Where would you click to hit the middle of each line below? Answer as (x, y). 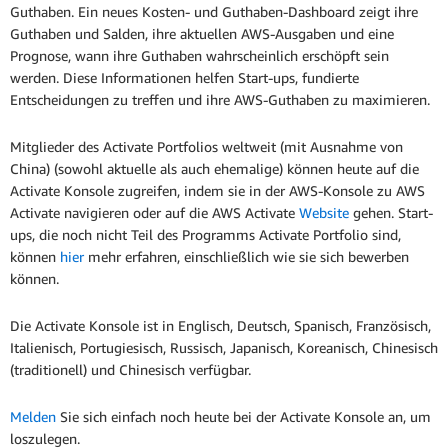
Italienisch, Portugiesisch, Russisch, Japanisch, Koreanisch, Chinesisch (224, 348)
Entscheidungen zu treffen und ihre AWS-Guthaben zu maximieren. (220, 100)
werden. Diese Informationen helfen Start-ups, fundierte (184, 78)
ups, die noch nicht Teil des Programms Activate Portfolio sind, (205, 235)
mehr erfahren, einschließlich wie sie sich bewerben (248, 257)
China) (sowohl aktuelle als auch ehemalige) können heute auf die (214, 169)
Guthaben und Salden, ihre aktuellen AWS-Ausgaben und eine (202, 34)
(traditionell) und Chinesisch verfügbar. (130, 370)
